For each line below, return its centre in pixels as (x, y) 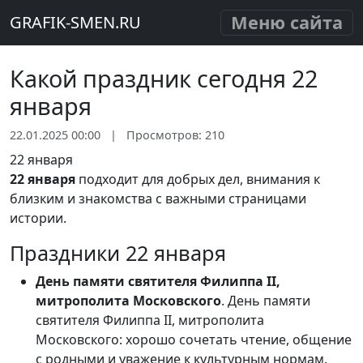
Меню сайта (287, 22)
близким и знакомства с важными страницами (158, 199)
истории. (38, 218)
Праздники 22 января (118, 253)
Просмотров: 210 (175, 135)
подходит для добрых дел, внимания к (198, 179)
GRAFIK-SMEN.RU (75, 22)
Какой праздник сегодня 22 (164, 78)
